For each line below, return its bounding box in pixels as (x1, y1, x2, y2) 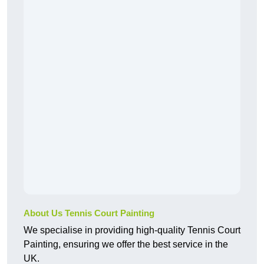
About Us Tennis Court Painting (24, 208, 154, 219)
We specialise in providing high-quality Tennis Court (24, 225, 240, 236)
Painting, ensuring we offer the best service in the (24, 239, 228, 250)
